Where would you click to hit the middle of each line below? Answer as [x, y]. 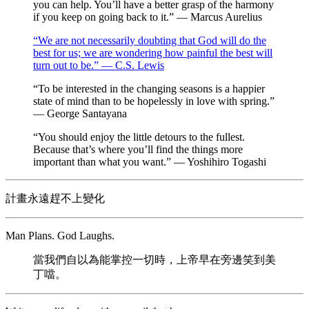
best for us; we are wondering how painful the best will [153, 53]
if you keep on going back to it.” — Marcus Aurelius [148, 17]
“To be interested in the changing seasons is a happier [149, 89]
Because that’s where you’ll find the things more [138, 149]
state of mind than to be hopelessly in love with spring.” [154, 101]
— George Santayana [80, 113]
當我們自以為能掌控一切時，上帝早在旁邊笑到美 [154, 260]
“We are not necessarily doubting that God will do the [150, 40]
